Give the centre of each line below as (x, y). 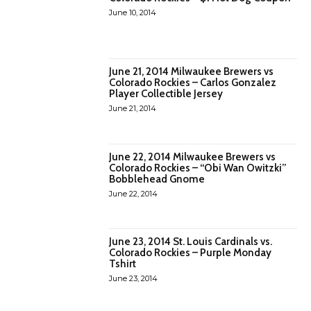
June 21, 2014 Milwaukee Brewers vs (192, 72)
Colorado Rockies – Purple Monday (191, 252)
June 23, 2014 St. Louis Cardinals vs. (191, 241)
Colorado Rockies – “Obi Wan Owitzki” (198, 168)
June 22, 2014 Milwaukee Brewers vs (193, 157)
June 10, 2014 (133, 12)
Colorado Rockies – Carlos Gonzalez (193, 83)
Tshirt (123, 263)
